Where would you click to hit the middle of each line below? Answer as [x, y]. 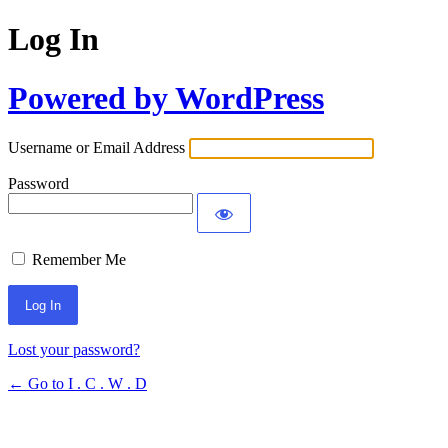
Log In [53, 39]
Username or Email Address [96, 148]
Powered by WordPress [166, 97]
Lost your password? [74, 350]
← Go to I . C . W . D [77, 384]
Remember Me [79, 260]
